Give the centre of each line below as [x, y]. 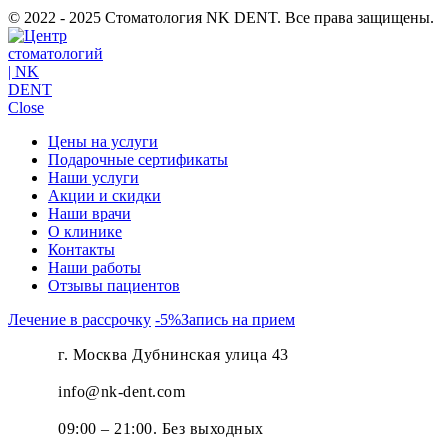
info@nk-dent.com [121, 391]
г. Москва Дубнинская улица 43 [173, 354]
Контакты [81, 249]
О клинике [85, 231]
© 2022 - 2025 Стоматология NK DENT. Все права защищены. [221, 17]
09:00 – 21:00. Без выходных [161, 428]
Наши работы [94, 267]
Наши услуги [93, 177]
